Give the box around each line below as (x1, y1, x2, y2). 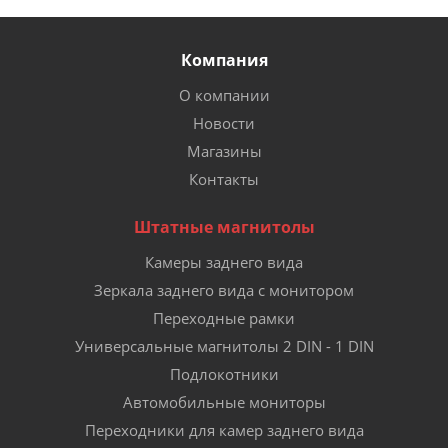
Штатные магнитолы (133, 215, 315, 238)
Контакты (189, 168, 259, 189)
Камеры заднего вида (145, 251, 303, 272)
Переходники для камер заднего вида (84, 419, 364, 440)
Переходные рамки (153, 307, 295, 328)
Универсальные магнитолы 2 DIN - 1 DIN (74, 335, 374, 356)
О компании (178, 84, 270, 105)
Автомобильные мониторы (122, 391, 326, 412)
